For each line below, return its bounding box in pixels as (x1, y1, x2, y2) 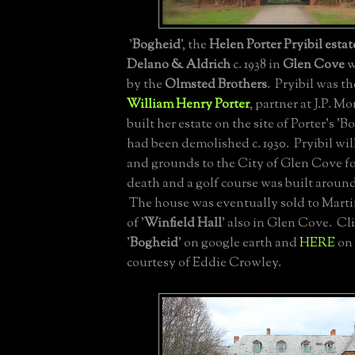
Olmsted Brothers (165, 75, 267, 95)
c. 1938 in (231, 55, 283, 75)
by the (127, 75, 165, 95)
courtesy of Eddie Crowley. (127, 254, 281, 273)
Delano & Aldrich (127, 55, 231, 75)
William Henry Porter (127, 95, 250, 115)
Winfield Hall (144, 214, 222, 234)
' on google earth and (178, 234, 300, 254)
